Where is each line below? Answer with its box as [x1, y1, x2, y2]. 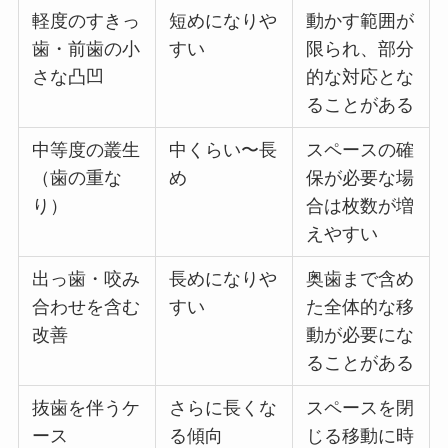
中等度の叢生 [32, 139, 141, 160]
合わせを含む [32, 296, 141, 317]
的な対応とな [306, 66, 415, 87]
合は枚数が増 [306, 195, 415, 216]
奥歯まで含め [306, 268, 415, 289]
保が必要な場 [306, 167, 415, 188]
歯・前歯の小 [32, 38, 141, 59]
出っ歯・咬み [32, 268, 141, 289]
